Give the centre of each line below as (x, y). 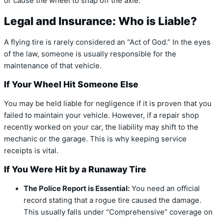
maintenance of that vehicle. (53, 66)
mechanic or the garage (45, 139)
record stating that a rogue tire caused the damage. (112, 200)
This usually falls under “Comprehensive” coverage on (118, 212)
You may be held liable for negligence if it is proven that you (108, 103)
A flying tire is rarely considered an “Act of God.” (88, 42)
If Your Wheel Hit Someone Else (71, 84)
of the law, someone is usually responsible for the (90, 54)
